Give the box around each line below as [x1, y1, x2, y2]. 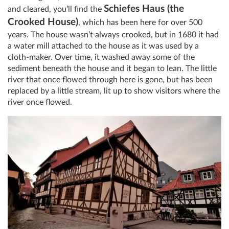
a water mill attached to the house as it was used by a [8, 41, 199, 50]
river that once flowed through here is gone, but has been [8, 75, 213, 84]
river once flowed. [8, 98, 72, 106]
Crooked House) [8, 17, 78, 27]
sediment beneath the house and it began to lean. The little [8, 64, 217, 73]
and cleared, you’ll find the [8, 5, 104, 13]
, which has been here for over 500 [78, 18, 202, 27]
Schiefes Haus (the [104, 4, 184, 14]
